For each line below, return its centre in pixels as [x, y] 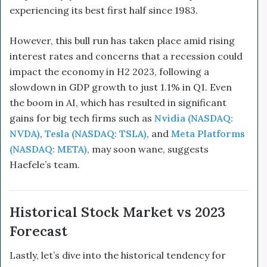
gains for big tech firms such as [82, 118]
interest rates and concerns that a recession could [126, 56]
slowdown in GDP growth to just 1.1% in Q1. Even [121, 87]
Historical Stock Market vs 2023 [117, 212]
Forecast [38, 231]
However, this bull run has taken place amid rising [122, 40]
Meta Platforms [208, 133]
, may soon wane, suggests [148, 149]
